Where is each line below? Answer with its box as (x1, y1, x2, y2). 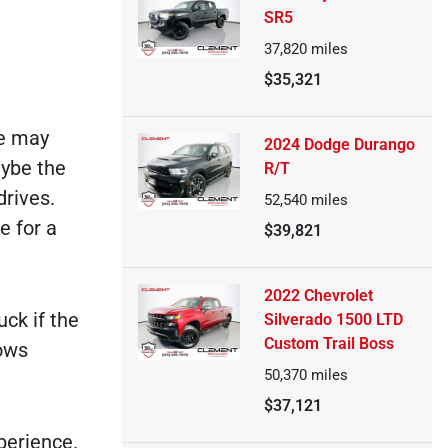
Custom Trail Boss (263, 334, 394, 353)
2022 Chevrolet (263, 286, 373, 305)
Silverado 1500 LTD (263, 310, 403, 329)
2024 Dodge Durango (263, 135, 415, 154)
